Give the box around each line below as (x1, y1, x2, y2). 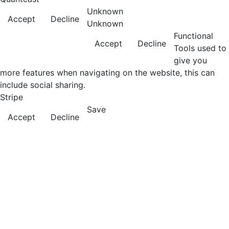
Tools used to (174, 43, 226, 54)
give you (174, 55, 207, 66)
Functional (174, 31, 213, 41)
